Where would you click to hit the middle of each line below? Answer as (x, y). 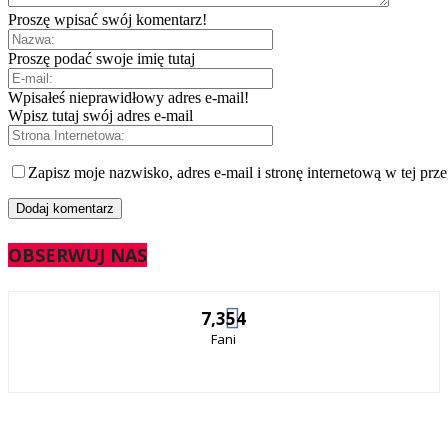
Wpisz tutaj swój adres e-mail (100, 116)
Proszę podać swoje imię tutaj (101, 59)
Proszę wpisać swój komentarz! (107, 20)
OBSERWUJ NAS (77, 255)
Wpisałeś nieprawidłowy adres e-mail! (128, 98)
